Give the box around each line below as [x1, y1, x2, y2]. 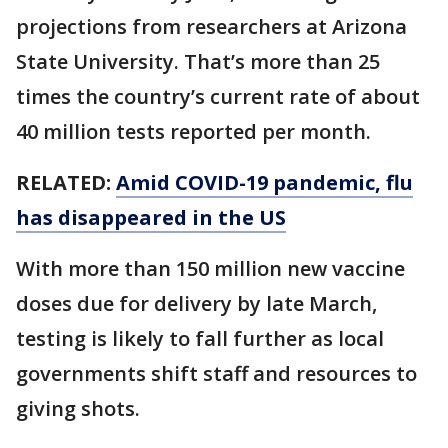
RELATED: [16, 168, 116, 196]
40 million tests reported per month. [16, 117, 371, 145]
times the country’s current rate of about [16, 82, 420, 110]
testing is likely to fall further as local [16, 324, 384, 352]
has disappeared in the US [16, 203, 286, 231]
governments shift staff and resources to [16, 359, 417, 387]
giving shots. [16, 394, 140, 422]
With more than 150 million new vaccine [16, 254, 405, 282]
